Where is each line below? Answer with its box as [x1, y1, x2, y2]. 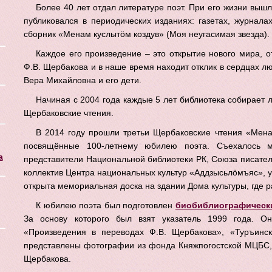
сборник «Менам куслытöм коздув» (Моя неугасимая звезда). [24, 29, 270, 39]
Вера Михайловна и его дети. [24, 75, 141, 85]
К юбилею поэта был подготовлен [36, 200, 175, 210]
